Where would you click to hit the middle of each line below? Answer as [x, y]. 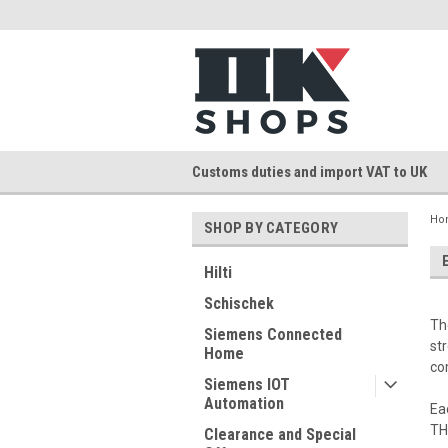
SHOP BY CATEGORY [271, 228]
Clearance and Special [280, 434]
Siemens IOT [247, 384]
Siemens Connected [273, 334]
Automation [244, 403]
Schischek [239, 303]
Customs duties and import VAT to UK [309, 171]
